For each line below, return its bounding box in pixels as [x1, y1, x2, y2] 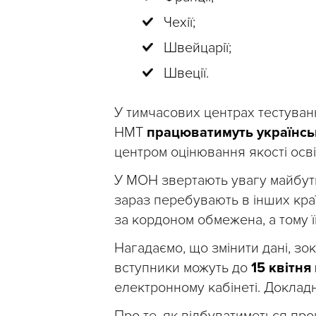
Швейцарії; [164, 39, 231, 56]
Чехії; [164, 14, 195, 31]
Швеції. [164, 65, 209, 82]
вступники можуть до [114, 260, 251, 276]
